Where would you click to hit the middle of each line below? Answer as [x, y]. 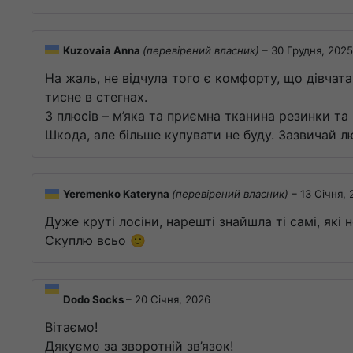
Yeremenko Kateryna [117, 193]
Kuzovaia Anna [103, 50]
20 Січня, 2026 [173, 300]
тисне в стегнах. [96, 97]
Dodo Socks [95, 300]
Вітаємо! [71, 327]
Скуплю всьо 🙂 [95, 241]
